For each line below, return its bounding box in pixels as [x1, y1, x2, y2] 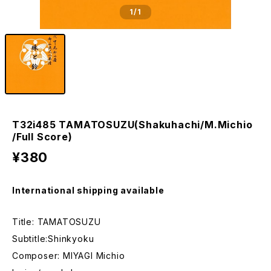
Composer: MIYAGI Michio [12, 250, 125, 261]
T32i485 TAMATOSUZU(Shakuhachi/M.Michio [12, 119, 253, 131]
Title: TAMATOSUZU [12, 217, 101, 227]
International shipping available [12, 185, 165, 195]
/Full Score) [12, 131, 73, 143]
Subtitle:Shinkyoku [12, 233, 94, 244]
